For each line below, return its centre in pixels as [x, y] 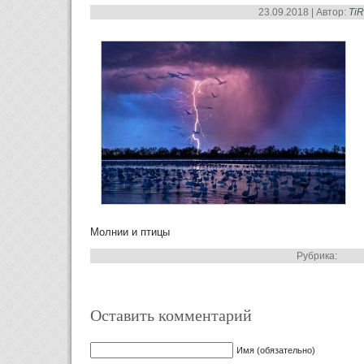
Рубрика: [317, 256]
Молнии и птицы [130, 232]
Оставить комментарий [171, 315]
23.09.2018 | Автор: [303, 13]
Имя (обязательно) [276, 351]
